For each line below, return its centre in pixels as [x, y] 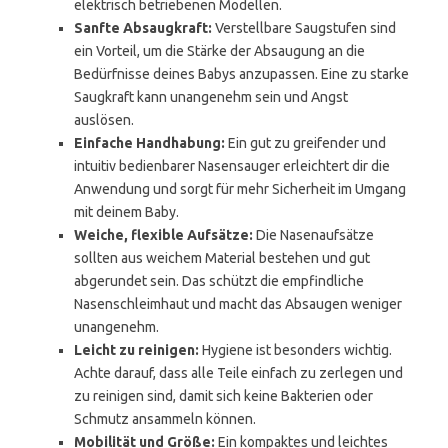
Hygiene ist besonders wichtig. [295, 350]
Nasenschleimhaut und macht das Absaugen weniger [238, 304]
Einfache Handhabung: [149, 143]
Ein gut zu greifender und [305, 143]
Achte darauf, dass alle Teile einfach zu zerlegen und [238, 373]
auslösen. [104, 120]
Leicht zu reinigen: [136, 350]
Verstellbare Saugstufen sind [304, 28]
